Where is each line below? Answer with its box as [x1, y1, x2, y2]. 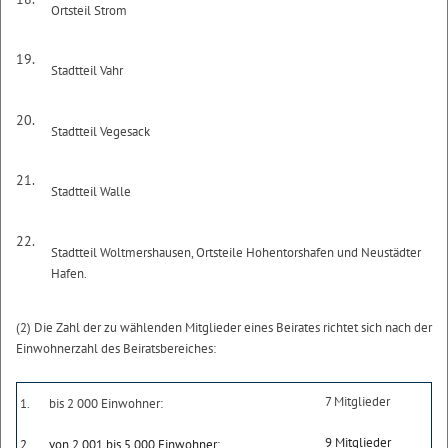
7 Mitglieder [324, 392, 390, 410]
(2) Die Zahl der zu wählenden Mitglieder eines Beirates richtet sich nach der [16, 318, 432, 336]
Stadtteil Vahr [51, 62, 124, 79]
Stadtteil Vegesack [51, 122, 151, 140]
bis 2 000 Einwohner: [48, 394, 163, 412]
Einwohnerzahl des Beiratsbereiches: [16, 339, 216, 357]
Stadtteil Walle [51, 183, 132, 200]
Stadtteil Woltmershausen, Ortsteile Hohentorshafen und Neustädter [51, 243, 422, 261]
